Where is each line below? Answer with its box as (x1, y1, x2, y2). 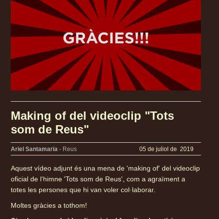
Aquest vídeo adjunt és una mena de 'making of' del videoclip (11, 164, 200, 173)
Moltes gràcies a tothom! (11, 201, 88, 210)
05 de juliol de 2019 (139, 145, 194, 153)
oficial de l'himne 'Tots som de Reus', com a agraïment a (11, 175, 186, 183)
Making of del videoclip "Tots (11, 109, 175, 123)
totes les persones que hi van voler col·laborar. (11, 186, 156, 194)
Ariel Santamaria (11, 145, 58, 153)
